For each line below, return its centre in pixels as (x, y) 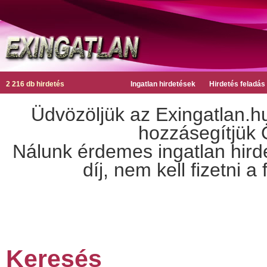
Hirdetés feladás (237, 84)
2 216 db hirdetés (35, 84)
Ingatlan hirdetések (163, 84)
